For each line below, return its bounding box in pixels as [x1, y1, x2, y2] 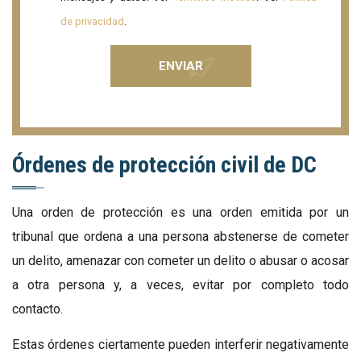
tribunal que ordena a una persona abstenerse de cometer [12, 228, 349, 244]
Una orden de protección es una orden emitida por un [12, 204, 349, 220]
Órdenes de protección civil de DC [12, 151, 317, 178]
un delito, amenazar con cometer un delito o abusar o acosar [12, 252, 349, 268]
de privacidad [60, 15, 124, 27]
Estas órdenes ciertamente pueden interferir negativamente [12, 336, 349, 352]
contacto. [12, 301, 63, 317]
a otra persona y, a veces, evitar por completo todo [12, 276, 349, 293]
